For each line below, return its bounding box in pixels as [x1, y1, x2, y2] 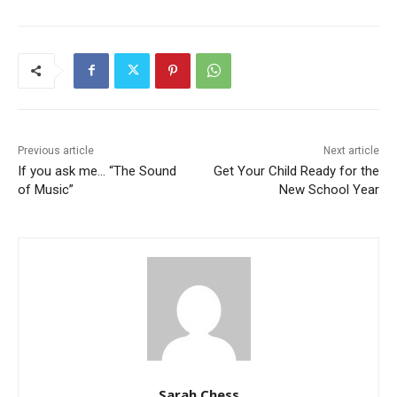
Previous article [18, 144, 94, 157]
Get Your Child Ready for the [213, 162, 379, 179]
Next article [323, 144, 379, 157]
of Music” [18, 181, 74, 198]
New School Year [278, 181, 379, 198]
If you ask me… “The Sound [18, 162, 176, 179]
